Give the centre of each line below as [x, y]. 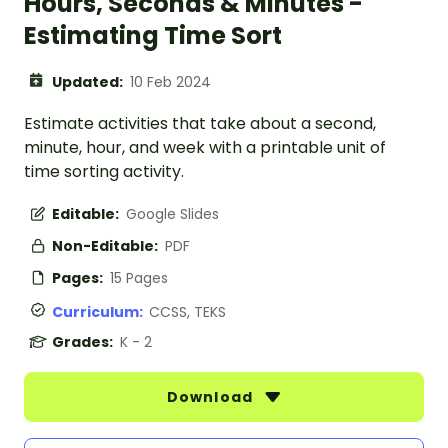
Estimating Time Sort [153, 36]
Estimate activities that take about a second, [200, 124]
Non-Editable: [106, 246]
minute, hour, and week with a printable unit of [205, 148]
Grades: [84, 342]
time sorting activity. [104, 172]
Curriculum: [100, 312]
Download [212, 397]
